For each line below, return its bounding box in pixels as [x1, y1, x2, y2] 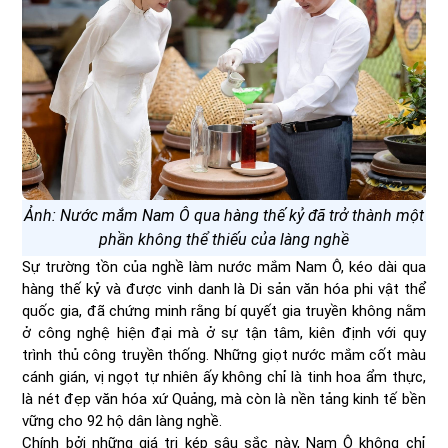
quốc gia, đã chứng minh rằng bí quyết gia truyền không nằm [22, 301, 426, 320]
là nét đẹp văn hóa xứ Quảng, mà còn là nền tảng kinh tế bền [22, 389, 426, 408]
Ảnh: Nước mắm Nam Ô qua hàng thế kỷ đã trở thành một [24, 205, 424, 225]
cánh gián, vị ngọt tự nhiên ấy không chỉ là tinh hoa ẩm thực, [22, 367, 426, 386]
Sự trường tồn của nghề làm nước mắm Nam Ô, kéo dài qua [22, 257, 426, 276]
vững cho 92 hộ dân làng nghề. [22, 411, 227, 430]
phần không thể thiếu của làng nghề [99, 229, 349, 249]
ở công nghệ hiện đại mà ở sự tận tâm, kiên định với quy [22, 323, 426, 342]
